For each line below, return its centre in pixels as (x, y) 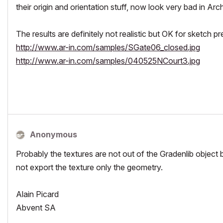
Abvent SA (36, 207)
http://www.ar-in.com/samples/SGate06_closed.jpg (108, 47)
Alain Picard (37, 194)
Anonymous (54, 134)
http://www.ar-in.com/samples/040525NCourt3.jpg (108, 60)
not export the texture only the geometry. (89, 167)
